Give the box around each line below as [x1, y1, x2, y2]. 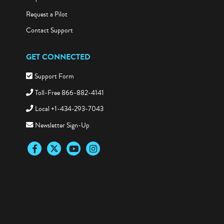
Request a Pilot [25, 11, 67, 22]
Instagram [83, 145, 111, 156]
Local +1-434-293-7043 [35, 105, 104, 116]
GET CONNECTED [25, 53, 90, 65]
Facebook [25, 145, 51, 156]
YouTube [64, 145, 87, 156]
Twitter [44, 145, 64, 156]
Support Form [34, 73, 74, 84]
